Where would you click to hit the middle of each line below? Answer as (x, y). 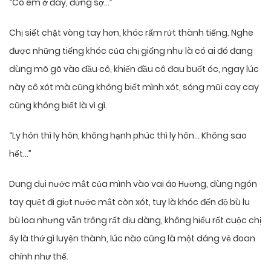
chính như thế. (39, 257)
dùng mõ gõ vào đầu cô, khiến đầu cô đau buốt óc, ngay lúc (134, 69)
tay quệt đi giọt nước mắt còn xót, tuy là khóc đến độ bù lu (129, 202)
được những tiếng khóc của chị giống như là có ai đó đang (131, 51)
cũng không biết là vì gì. (58, 106)
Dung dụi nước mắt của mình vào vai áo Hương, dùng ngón (133, 184)
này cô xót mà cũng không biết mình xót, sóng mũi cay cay (134, 87)
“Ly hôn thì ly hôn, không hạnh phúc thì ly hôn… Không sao (128, 136)
